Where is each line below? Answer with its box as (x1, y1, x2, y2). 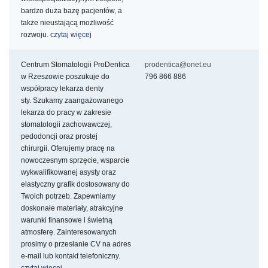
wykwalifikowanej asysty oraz (21, 168, 116, 177)
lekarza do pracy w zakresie (21, 108, 111, 117)
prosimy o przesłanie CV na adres (21, 240, 131, 249)
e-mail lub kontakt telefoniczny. (21, 252, 124, 261)
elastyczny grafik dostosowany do (21, 180, 130, 189)
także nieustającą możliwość (21, 19, 114, 28)
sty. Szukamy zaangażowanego (21, 96, 123, 105)
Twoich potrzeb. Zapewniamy (21, 192, 115, 201)
